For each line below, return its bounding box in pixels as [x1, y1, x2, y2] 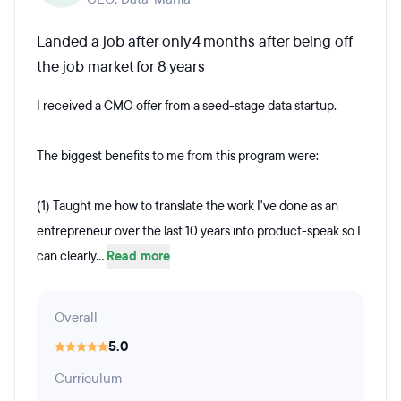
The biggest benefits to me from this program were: [37, 148, 319, 165]
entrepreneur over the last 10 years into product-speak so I [37, 223, 361, 240]
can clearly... [37, 248, 107, 265]
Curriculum [55, 370, 122, 388]
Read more [107, 248, 170, 265]
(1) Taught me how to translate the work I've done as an [37, 198, 338, 215]
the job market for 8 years [37, 56, 205, 77]
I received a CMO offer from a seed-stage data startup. [37, 98, 339, 115]
